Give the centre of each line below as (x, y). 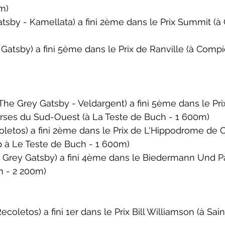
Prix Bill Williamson (154, 212)
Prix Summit (187, 22)
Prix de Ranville (152, 49)
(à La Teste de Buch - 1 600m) (146, 117)
